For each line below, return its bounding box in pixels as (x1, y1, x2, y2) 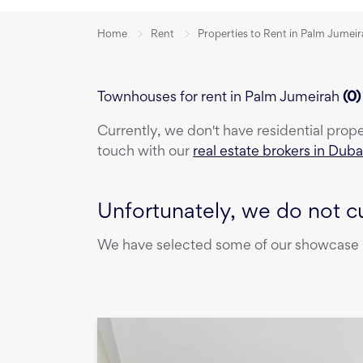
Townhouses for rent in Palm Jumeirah (97, 91, 340, 105)
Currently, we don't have (97, 126, 257, 139)
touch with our (97, 146, 193, 160)
